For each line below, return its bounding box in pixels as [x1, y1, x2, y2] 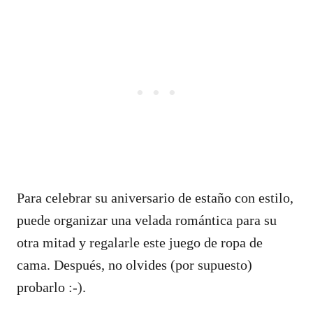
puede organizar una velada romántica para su [17, 212, 277, 228]
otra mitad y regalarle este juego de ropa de [17, 234, 263, 250]
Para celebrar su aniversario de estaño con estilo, [17, 189, 293, 205]
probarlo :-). [17, 279, 86, 295]
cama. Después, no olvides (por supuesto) [17, 256, 252, 272]
